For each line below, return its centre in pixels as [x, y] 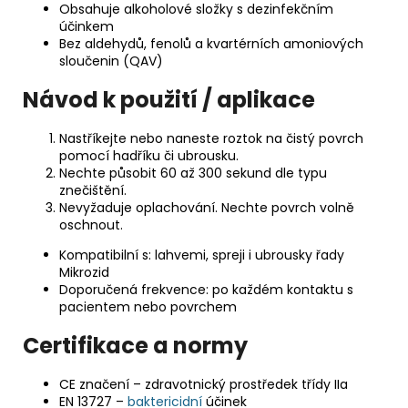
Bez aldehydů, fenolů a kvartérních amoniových [211, 44]
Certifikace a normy [135, 345]
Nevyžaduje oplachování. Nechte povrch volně [207, 207]
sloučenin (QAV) [111, 61]
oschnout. [91, 224]
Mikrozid [84, 272]
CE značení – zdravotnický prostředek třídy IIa [204, 384]
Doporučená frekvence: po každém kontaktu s [206, 289]
